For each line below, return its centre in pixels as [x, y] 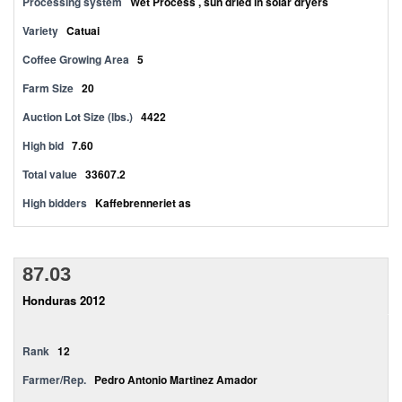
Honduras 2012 [64, 300]
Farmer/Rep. [54, 380]
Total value [50, 174]
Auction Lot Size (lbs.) [78, 117]
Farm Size [48, 88]
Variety [42, 31]
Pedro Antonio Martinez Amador [176, 380]
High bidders [55, 203]
